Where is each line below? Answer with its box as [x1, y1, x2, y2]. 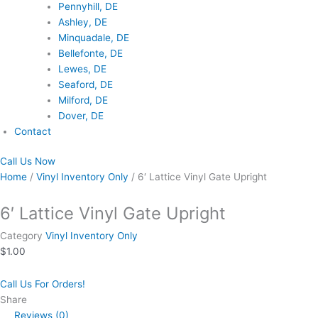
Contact [14, 125, 51, 137]
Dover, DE [57, 109, 104, 121]
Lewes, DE [57, 62, 106, 75]
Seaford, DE [57, 78, 113, 90]
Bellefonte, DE [57, 47, 123, 59]
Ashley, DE [57, 16, 107, 28]
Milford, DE [57, 94, 108, 106]
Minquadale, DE [57, 31, 129, 43]
